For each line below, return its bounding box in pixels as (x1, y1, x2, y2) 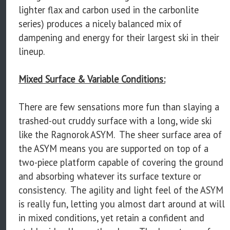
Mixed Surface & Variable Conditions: (18, 72, 165, 85)
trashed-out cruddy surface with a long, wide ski (18, 114, 212, 127)
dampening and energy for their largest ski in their (18, 31, 219, 44)
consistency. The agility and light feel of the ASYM (18, 183, 223, 196)
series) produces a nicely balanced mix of (18, 17, 182, 30)
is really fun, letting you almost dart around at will (18, 197, 225, 210)
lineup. (18, 45, 45, 57)
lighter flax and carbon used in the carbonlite (18, 3, 199, 16)
